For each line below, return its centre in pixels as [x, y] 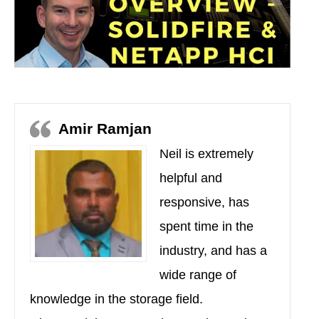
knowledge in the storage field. [116, 299]
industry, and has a [213, 251]
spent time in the [206, 227]
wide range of [198, 275]
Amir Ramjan [105, 129]
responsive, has [204, 203]
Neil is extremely [206, 154]
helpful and [191, 178]
